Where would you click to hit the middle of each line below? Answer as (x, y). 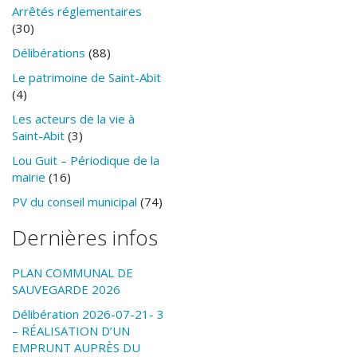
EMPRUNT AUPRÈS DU (76, 347)
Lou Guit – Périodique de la (86, 160)
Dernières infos (85, 237)
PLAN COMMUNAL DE (73, 272)
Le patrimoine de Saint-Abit (86, 77)
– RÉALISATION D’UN (71, 330)
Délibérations (49, 52)
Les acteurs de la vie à (73, 118)
